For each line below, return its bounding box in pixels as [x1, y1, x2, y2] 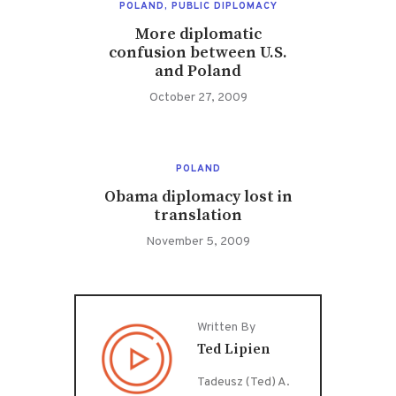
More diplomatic [134, 24, 262, 45]
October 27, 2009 [148, 90, 247, 106]
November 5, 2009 [146, 234, 250, 250]
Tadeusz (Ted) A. [197, 374, 291, 390]
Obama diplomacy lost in [103, 187, 293, 208]
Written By [197, 319, 256, 335]
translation [154, 205, 242, 226]
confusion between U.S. [109, 42, 287, 64]
